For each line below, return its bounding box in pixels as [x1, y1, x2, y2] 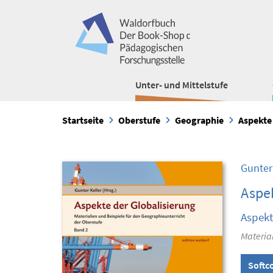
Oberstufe [118, 114, 160, 126]
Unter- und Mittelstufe [135, 79, 228, 91]
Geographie [175, 114, 224, 126]
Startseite [62, 114, 104, 126]
